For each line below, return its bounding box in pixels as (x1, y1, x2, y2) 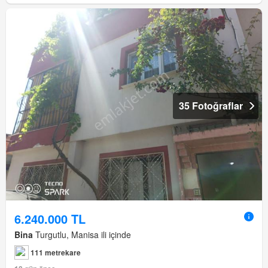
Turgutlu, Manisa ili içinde (33, 229, 131, 241)
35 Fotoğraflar (179, 99, 243, 113)
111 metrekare (31, 247, 81, 258)
